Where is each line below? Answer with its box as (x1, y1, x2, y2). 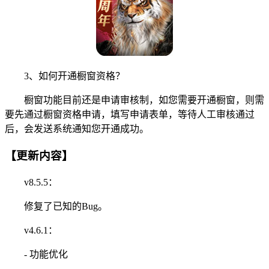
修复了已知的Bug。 (5, 201, 107, 211)
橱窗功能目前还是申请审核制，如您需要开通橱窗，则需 (5, 95, 264, 106)
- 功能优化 (5, 249, 68, 259)
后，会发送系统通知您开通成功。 (5, 124, 149, 134)
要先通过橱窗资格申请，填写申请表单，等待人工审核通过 (5, 109, 255, 120)
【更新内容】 (5, 150, 73, 163)
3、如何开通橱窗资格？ (5, 71, 125, 82)
